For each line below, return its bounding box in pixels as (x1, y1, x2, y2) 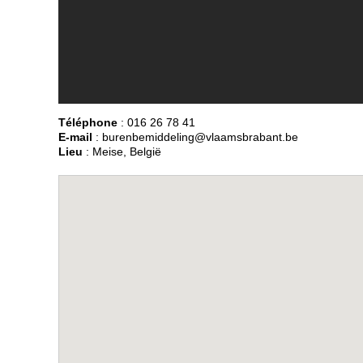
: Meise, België (83, 145, 161, 159)
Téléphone (58, 116, 117, 130)
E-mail (58, 130, 92, 144)
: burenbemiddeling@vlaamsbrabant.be (92, 130, 298, 144)
